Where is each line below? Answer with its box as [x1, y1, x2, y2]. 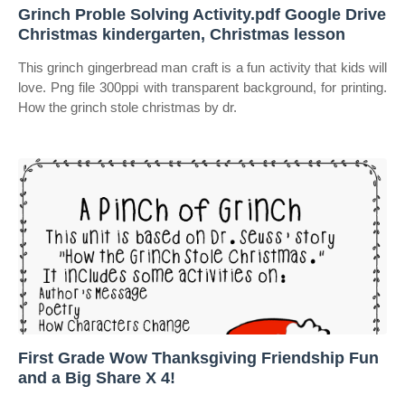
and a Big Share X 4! [18, 369, 175, 387]
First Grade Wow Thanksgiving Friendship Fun [18, 349, 379, 367]
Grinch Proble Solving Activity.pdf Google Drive [18, 5, 386, 24]
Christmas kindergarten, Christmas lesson [18, 25, 345, 43]
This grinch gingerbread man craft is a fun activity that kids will [18, 60, 387, 75]
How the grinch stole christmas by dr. [18, 99, 237, 115]
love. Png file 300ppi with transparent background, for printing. [18, 80, 387, 95]
